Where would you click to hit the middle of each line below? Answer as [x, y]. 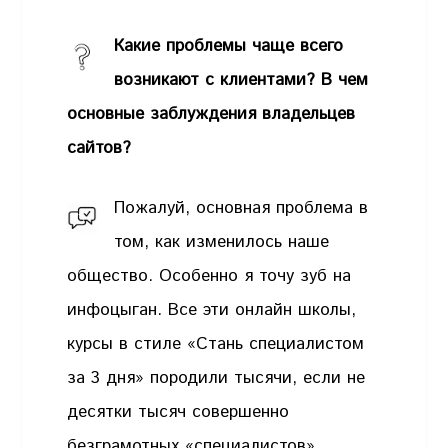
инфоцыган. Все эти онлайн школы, [212, 309]
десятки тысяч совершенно [178, 411]
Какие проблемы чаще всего [229, 46]
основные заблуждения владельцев [211, 114]
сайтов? [99, 148]
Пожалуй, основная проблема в [241, 207]
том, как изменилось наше [222, 241]
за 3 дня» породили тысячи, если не [216, 377]
